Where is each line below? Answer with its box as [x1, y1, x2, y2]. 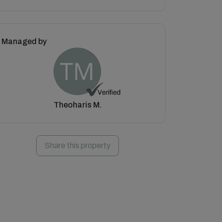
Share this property [44, 141, 111, 150]
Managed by [1, 37, 47, 46]
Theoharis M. [53, 100, 102, 109]
